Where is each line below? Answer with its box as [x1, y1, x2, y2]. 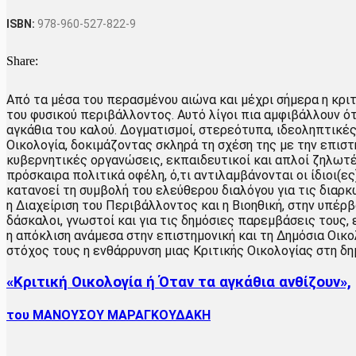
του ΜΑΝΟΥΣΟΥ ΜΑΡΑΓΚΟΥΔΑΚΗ [6, 307, 211, 323]
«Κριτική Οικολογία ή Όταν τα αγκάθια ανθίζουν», [6, 273, 351, 291]
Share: [6, 53, 38, 68]
